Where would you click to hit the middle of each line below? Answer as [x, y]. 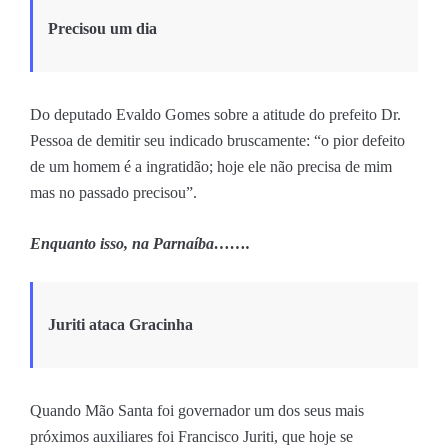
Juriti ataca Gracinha [120, 324]
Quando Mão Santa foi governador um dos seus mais [197, 410]
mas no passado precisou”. [113, 192]
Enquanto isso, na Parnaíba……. [140, 243]
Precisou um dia [102, 28]
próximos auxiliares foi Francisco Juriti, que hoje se [191, 436]
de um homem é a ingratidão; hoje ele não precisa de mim [211, 166]
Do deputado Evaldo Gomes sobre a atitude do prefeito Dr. [215, 114]
